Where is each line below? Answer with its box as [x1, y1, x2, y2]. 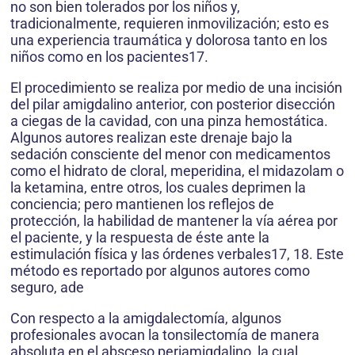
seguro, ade [10, 279, 84, 296]
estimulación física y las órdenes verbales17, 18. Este [10, 246, 344, 263]
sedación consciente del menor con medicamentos [10, 146, 330, 163]
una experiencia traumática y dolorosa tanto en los [10, 32, 327, 49]
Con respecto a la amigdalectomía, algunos [10, 310, 281, 327]
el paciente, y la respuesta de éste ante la [10, 229, 269, 246]
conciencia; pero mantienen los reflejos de [10, 196, 274, 213]
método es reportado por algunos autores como [10, 262, 310, 280]
